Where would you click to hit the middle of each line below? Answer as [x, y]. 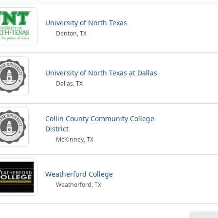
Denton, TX [71, 33]
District [57, 129]
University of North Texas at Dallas [101, 73]
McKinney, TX [74, 139]
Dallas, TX [69, 83]
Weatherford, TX [78, 185]
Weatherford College [79, 174]
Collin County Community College [100, 118]
